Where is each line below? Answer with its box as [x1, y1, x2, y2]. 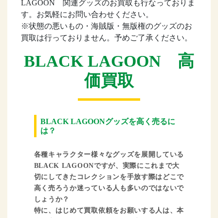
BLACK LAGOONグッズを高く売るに [40, 117, 175, 126]
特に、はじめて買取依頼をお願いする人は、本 [34, 207, 184, 215]
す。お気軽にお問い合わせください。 [20, 10, 153, 18]
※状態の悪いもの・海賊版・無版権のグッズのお [20, 21, 192, 30]
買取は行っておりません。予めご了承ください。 [20, 33, 192, 42]
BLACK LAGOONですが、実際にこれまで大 [34, 162, 180, 170]
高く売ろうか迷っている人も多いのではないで [34, 184, 184, 192]
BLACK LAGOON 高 [24, 52, 194, 70]
